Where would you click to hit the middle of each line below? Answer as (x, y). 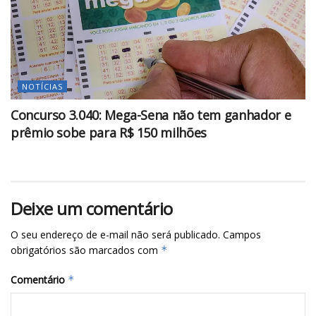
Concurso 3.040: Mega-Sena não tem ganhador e (151, 115)
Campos (242, 235)
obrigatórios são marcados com (86, 250)
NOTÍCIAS (42, 87)
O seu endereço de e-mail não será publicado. (115, 235)
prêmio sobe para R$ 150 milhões (109, 133)
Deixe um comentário (92, 209)
